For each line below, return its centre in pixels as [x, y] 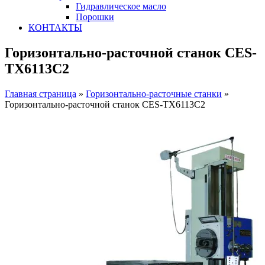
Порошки [95, 17]
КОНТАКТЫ [55, 28]
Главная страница [41, 93]
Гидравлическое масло [121, 6]
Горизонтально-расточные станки [154, 93]
